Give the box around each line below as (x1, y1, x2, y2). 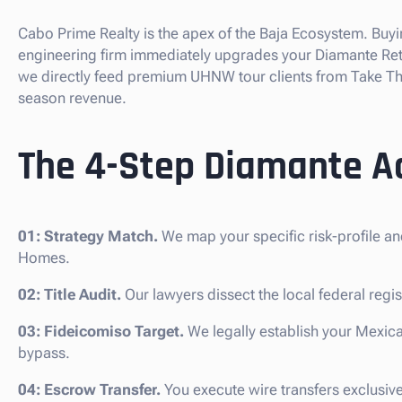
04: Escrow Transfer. (18, 380, 161, 399)
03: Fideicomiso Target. (18, 322, 184, 341)
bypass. (18, 344, 70, 363)
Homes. (18, 249, 70, 267)
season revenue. (18, 89, 127, 108)
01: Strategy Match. (18, 227, 158, 246)
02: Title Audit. (18, 285, 121, 304)
